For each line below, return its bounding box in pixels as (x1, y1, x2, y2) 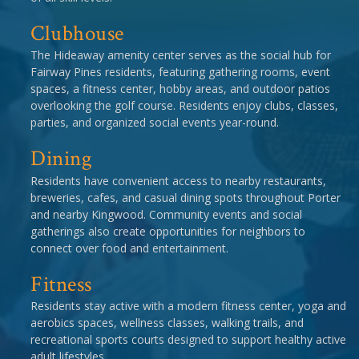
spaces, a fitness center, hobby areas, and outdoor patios (30, 81, 330, 97)
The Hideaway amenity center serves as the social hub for (30, 47, 331, 63)
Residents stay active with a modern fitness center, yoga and (30, 298, 346, 314)
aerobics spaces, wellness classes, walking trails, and (30, 315, 304, 331)
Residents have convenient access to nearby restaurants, (30, 172, 326, 188)
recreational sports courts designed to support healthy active (30, 332, 346, 348)
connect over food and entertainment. (30, 240, 228, 256)
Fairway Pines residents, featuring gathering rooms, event (30, 64, 330, 80)
